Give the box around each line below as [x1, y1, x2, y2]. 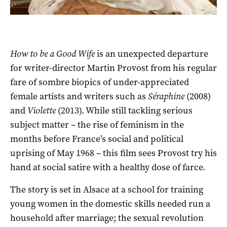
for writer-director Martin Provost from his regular [10, 61, 217, 74]
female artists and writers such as [10, 90, 148, 102]
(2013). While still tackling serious [56, 104, 193, 117]
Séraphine [148, 90, 184, 102]
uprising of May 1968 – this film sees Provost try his [10, 146, 217, 159]
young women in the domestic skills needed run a [10, 197, 210, 210]
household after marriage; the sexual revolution [10, 211, 204, 224]
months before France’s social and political [10, 132, 183, 145]
